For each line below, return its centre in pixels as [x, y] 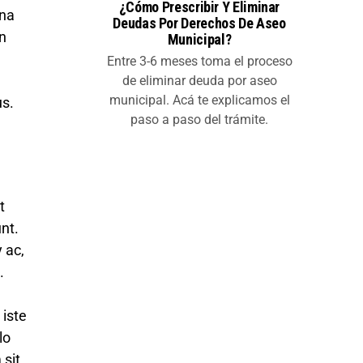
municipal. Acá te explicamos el [199, 100]
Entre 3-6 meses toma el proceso [199, 62]
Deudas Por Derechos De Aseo [199, 23]
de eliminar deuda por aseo [199, 81]
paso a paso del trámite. [199, 120]
